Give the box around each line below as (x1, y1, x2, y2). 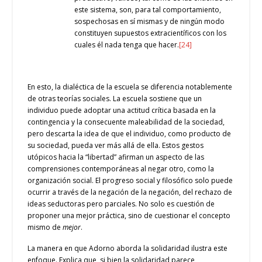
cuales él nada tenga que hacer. (74, 40, 180, 50)
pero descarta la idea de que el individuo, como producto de (27, 128, 232, 139)
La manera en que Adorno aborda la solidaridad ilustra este (27, 243, 228, 253)
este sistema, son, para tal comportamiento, (74, 5, 222, 15)
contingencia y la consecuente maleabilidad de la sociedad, (27, 116, 225, 127)
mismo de (27, 222, 63, 232)
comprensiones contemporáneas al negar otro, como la (27, 163, 215, 174)
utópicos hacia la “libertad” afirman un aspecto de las (27, 151, 205, 162)
